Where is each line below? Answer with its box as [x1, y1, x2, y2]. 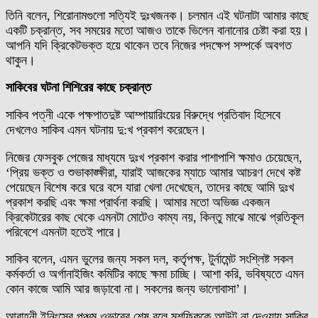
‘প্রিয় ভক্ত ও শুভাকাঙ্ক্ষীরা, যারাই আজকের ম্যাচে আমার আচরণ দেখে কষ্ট [6, 165, 301, 180]
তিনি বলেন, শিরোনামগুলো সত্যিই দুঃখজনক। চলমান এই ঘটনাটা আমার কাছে [6, 8, 309, 23]
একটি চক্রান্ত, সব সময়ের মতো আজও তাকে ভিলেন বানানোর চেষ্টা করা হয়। [6, 23, 309, 38]
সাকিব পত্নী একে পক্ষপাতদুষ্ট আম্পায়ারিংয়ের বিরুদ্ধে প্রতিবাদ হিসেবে [6, 108, 280, 123]
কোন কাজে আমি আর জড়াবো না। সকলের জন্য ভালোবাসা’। [6, 282, 248, 297]
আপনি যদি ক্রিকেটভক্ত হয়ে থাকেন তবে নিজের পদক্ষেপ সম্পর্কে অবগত [6, 38, 292, 53]
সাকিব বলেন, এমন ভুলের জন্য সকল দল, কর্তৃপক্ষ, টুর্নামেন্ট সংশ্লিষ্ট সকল [6, 252, 293, 267]
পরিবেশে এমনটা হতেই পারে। [6, 224, 122, 239]
